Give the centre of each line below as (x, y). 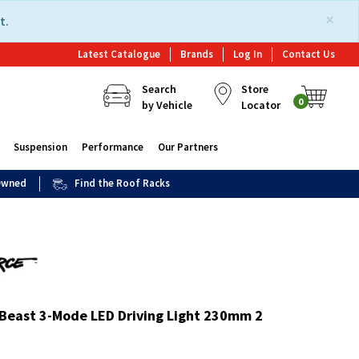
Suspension (40, 147)
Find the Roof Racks (123, 183)
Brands (197, 54)
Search (159, 89)
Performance (112, 147)
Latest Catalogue (119, 54)
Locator (260, 105)
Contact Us (309, 54)
